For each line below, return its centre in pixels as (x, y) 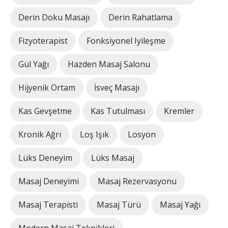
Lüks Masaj (113, 158)
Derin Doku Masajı (54, 18)
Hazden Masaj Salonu (109, 64)
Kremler (179, 111)
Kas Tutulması (118, 111)
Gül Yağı (34, 64)
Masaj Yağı (180, 205)
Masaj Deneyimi (49, 181)
